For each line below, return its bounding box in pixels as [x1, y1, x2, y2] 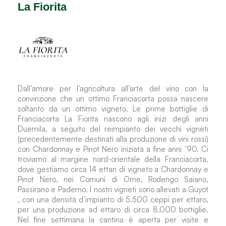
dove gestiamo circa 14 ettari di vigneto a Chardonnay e [18, 164, 208, 174]
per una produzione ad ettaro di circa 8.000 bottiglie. [18, 205, 208, 214]
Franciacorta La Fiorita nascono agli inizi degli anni [18, 114, 208, 124]
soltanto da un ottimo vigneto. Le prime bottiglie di [18, 104, 208, 114]
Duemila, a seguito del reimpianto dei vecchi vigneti [18, 124, 208, 134]
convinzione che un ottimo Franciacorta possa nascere [18, 94, 208, 103]
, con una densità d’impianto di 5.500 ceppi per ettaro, [18, 195, 208, 204]
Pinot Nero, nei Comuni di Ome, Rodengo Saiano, [18, 175, 208, 184]
